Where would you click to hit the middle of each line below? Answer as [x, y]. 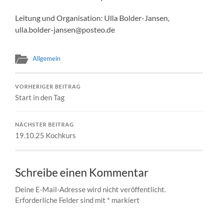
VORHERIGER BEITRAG [48, 86]
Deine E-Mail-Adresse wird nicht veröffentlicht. [91, 189]
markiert [125, 200]
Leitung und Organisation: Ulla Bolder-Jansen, [92, 18]
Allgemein [47, 58]
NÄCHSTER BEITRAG [45, 124]
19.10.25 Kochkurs [46, 135]
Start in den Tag [40, 97]
